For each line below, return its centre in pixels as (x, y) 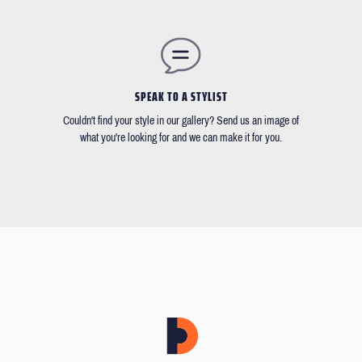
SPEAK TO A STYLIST (181, 97)
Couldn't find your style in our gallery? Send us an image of (181, 121)
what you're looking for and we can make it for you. (181, 138)
